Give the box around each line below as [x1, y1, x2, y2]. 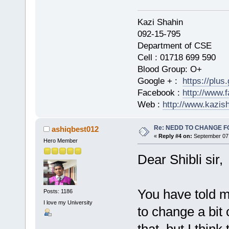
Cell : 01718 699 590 [137, 52, 216, 62]
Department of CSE [137, 40, 219, 51]
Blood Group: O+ [137, 64, 202, 74]
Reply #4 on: [158, 132, 192, 139]
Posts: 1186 [43, 188, 73, 195]
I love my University [43, 199, 93, 205]
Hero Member [43, 137, 78, 144]
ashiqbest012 [52, 124, 99, 133]
